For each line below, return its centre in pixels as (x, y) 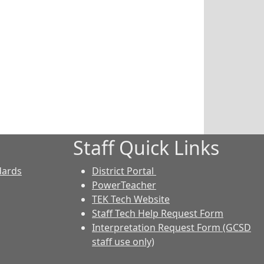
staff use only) (123, 242)
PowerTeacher (124, 185)
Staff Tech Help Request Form (158, 213)
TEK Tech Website (131, 199)
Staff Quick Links (146, 148)
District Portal (124, 171)
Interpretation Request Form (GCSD (171, 227)
